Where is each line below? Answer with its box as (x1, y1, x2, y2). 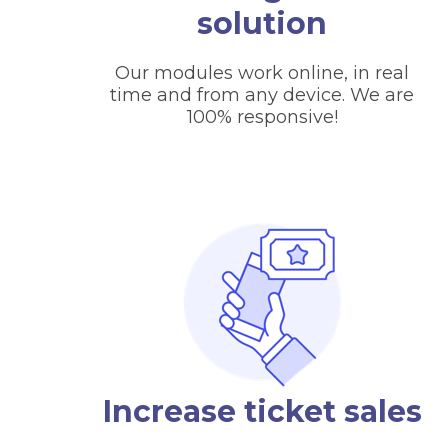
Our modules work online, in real (115, 62, 409, 84)
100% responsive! (186, 106, 338, 128)
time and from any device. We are (110, 84, 414, 106)
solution (197, 5, 327, 42)
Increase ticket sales (102, 393, 422, 430)
